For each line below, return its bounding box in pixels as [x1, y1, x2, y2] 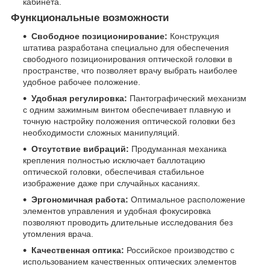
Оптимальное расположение [128, 194, 245, 204]
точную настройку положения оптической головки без [23, 116, 235, 126]
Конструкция [168, 31, 219, 41]
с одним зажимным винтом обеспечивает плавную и [23, 104, 231, 115]
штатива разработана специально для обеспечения [23, 42, 229, 52]
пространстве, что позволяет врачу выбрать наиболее [23, 65, 237, 75]
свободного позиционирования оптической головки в [23, 54, 232, 64]
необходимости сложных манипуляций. [23, 127, 180, 137]
